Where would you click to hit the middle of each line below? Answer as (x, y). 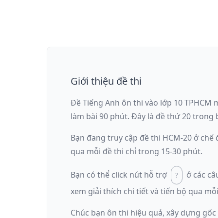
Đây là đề (149, 116)
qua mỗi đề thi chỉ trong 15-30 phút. (136, 151)
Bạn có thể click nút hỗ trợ (119, 174)
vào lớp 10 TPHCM (178, 102)
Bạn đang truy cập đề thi (117, 137)
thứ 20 (179, 116)
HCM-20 (177, 137)
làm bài (85, 116)
